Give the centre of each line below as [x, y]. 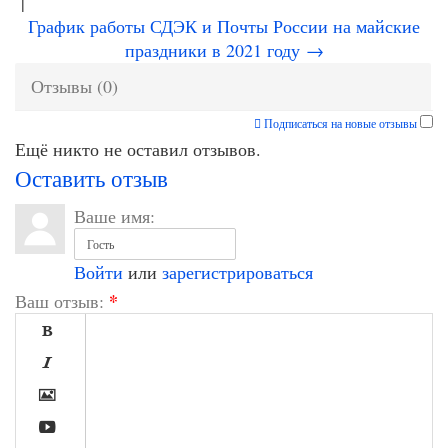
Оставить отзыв [91, 178]
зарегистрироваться [237, 272]
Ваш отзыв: [59, 301]
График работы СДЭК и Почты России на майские [224, 26]
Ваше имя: [114, 216]
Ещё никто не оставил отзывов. [138, 149]
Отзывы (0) [74, 86]
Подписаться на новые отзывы [340, 123]
